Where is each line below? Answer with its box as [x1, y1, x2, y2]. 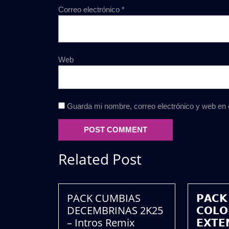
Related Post [58, 149, 142, 169]
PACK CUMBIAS [67, 191, 141, 205]
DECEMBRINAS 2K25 [67, 203, 163, 218]
